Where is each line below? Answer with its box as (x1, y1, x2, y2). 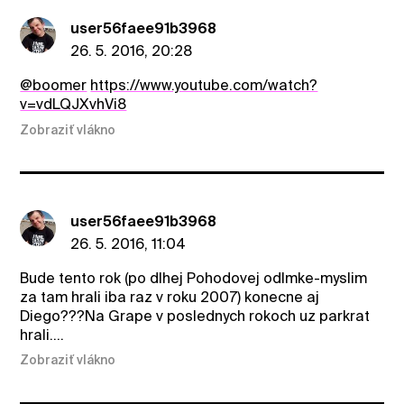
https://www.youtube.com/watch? (90, 77, 318, 95)
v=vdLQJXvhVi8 (20, 96, 127, 114)
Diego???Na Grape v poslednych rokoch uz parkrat (20, 307, 371, 325)
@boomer (20, 77, 87, 95)
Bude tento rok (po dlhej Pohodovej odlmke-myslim (20, 269, 368, 287)
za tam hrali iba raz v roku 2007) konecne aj (20, 288, 320, 306)
